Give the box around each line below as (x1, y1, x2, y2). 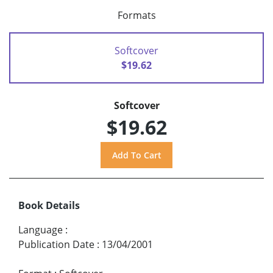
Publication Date (18, 237, 94, 251)
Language (18, 222, 63, 236)
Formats (117, 9, 156, 23)
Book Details (18, 198, 80, 212)
